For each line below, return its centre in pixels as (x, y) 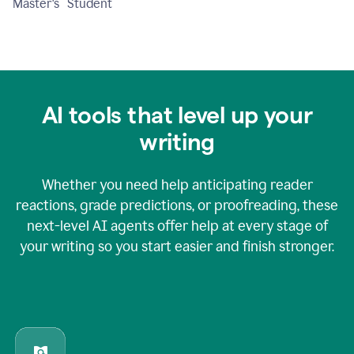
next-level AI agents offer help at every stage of (177, 226)
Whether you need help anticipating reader (177, 185)
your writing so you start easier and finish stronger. (177, 246)
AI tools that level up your (177, 115)
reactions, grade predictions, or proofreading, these (177, 205)
